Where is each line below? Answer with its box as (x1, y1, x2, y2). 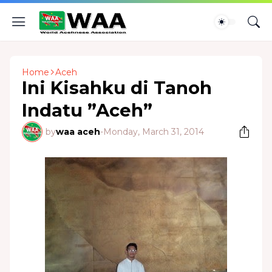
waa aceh (56, 126, 100, 137)
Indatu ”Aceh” (22, 100, 152, 121)
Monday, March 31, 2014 (103, 126, 204, 137)
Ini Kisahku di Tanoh (22, 77, 212, 98)
